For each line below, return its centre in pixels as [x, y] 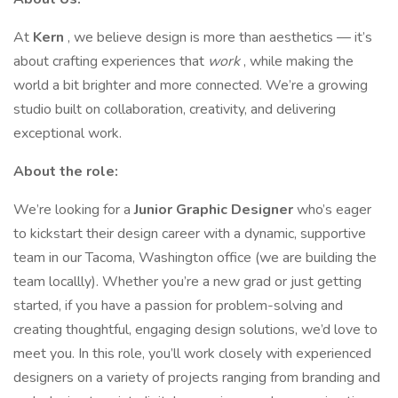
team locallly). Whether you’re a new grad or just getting [187, 282]
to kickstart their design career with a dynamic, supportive [190, 234]
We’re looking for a [74, 210]
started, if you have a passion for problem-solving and [178, 306]
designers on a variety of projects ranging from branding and [197, 378]
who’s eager [334, 210]
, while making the [298, 61]
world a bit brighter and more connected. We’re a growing [191, 85]
